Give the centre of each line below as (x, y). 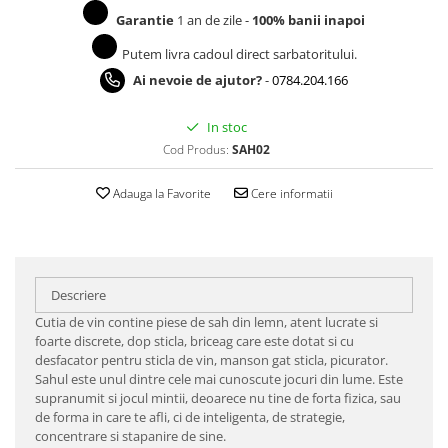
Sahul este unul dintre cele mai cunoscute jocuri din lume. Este (219, 379)
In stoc (225, 127)
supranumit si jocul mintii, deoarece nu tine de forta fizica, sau (218, 398)
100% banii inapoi (308, 20)
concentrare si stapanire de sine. (132, 436)
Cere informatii (290, 194)
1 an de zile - (213, 20)
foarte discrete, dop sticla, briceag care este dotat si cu (194, 341)
